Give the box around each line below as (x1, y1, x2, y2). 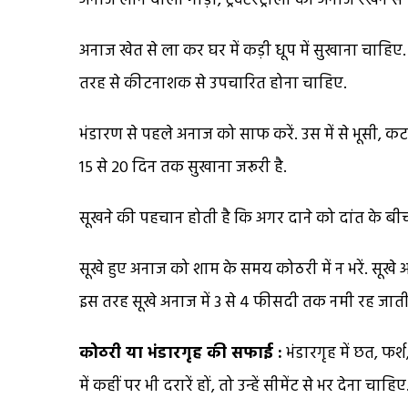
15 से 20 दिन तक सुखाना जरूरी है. (79, 154, 287, 181)
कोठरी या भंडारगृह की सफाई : (79, 340, 282, 367)
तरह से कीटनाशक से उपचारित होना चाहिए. (79, 70, 347, 97)
